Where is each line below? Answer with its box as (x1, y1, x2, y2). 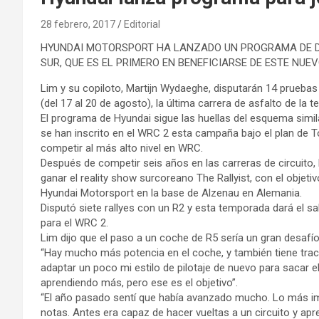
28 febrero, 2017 (41, 18, 115, 30)
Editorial (124, 18, 160, 30)
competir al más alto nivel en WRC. (41, 141, 203, 155)
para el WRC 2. (41, 216, 108, 229)
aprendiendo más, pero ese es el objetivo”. (41, 276, 238, 289)
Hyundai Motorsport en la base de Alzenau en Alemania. (41, 186, 302, 199)
